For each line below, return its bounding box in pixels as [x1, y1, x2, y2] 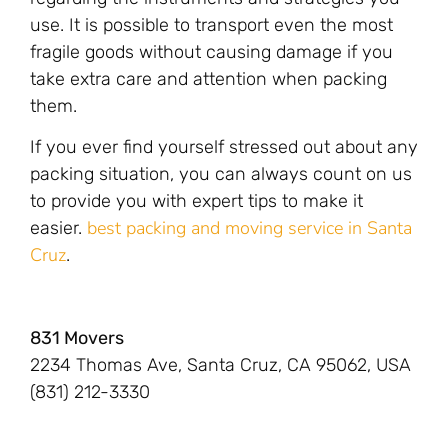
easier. [30, 217, 87, 240]
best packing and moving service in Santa [87, 216, 412, 241]
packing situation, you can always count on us [30, 163, 412, 186]
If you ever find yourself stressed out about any [30, 136, 418, 159]
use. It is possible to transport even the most [30, 13, 393, 36]
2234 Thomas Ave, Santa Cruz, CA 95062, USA [30, 353, 411, 376]
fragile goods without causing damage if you [30, 40, 393, 63]
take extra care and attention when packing [30, 67, 387, 90]
